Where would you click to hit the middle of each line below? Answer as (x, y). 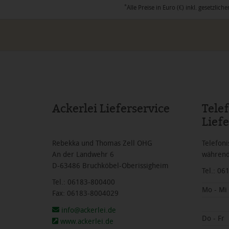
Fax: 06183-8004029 (85, 193)
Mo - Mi (214, 190)
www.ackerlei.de (86, 221)
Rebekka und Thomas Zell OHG (102, 143)
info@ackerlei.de (88, 210)
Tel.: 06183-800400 (84, 182)
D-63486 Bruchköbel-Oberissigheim (110, 166)
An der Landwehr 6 (83, 154)
